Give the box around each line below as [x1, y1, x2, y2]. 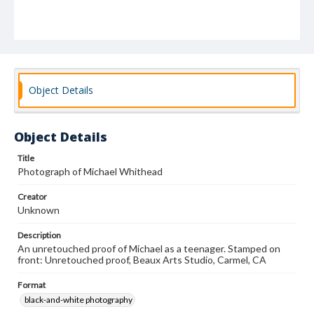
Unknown [18, 204, 60, 216]
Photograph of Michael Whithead [18, 165, 163, 177]
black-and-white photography [25, 294, 132, 305]
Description [18, 230, 61, 240]
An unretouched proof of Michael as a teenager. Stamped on [18, 243, 280, 254]
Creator [18, 191, 47, 202]
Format [18, 280, 46, 290]
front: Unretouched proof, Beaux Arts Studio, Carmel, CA [18, 254, 266, 266]
